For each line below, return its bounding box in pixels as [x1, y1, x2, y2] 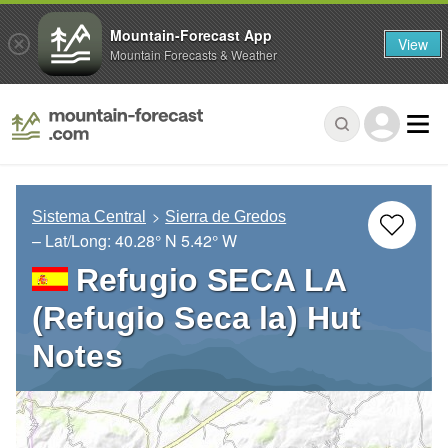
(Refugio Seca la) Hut [32, 300, 362, 337]
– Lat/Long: [32, 229, 115, 253]
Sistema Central [32, 208, 146, 226]
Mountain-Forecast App [110, 24, 272, 45]
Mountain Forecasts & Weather [110, 45, 277, 63]
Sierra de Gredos [165, 208, 287, 226]
